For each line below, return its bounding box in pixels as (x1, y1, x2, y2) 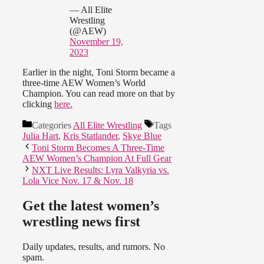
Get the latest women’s (22, 198, 159, 214)
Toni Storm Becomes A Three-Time (32, 143, 164, 153)
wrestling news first (22, 214, 140, 230)
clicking (22, 99, 54, 110)
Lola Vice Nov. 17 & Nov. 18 (22, 176, 133, 186)
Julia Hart (22, 131, 58, 141)
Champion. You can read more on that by (22, 88, 175, 99)
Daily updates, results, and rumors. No (22, 241, 165, 252)
